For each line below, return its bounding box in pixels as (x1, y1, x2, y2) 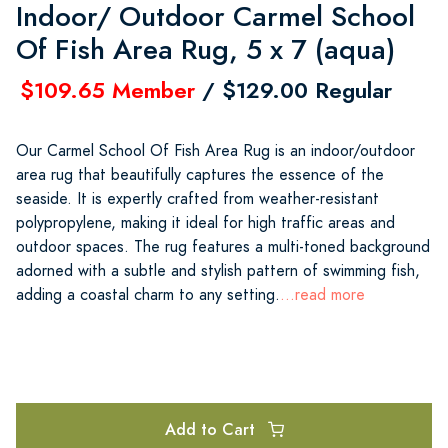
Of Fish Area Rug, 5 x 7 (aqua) (16, 29, 395, 69)
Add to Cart (164, 417, 260, 441)
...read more (280, 283, 365, 306)
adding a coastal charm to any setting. (16, 283, 280, 306)
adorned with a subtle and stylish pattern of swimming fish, (16, 259, 420, 282)
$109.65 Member (20, 74, 195, 106)
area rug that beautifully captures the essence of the (16, 163, 384, 186)
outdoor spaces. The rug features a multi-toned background (16, 235, 430, 258)
